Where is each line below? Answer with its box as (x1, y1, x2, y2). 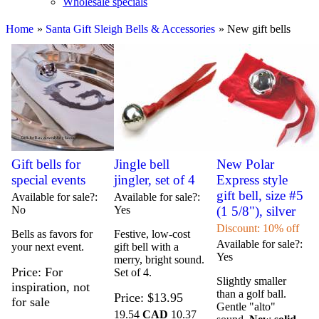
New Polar (216, 157, 274, 172)
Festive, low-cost (114, 228, 190, 241)
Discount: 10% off (216, 222, 299, 235)
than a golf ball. (216, 288, 286, 300)
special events (11, 172, 86, 188)
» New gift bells (219, 23, 291, 35)
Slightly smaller (216, 275, 286, 288)
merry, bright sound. (114, 253, 204, 266)
